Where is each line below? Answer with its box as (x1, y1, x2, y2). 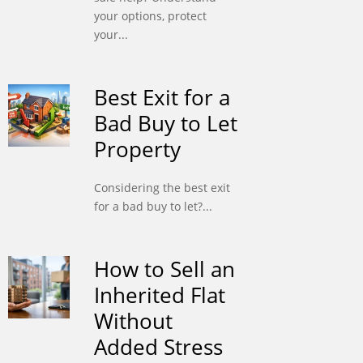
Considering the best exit (93, 180, 230, 196)
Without (93, 306, 173, 336)
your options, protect (93, 8, 207, 24)
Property (93, 135, 181, 164)
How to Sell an (93, 254, 235, 284)
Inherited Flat (93, 280, 225, 310)
